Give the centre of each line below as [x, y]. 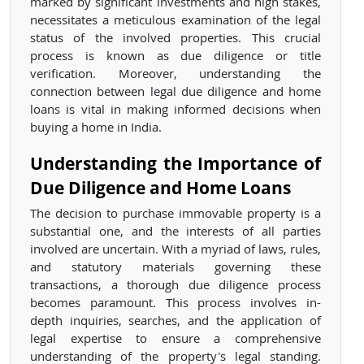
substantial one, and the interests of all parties [175, 232]
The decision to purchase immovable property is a [175, 214]
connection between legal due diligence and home [175, 92]
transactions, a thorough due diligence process [175, 285]
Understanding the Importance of [175, 163]
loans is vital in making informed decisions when [175, 110]
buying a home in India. [96, 128]
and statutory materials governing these [175, 267]
